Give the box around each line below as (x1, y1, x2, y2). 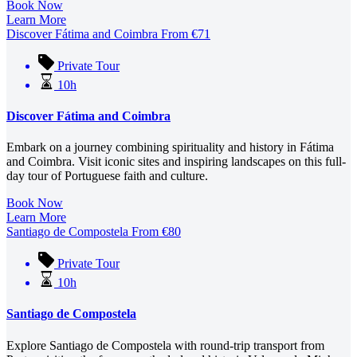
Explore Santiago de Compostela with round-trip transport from (6, 338, 324, 352)
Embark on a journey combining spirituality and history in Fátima (6, 140, 334, 155)
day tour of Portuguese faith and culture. (6, 169, 208, 183)
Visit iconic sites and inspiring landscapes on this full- (78, 155, 346, 169)
